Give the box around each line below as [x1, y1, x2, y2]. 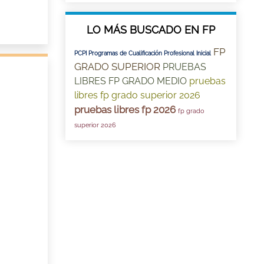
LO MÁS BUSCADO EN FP [87, 24, 215, 36]
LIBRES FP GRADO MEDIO [74, 75, 187, 87]
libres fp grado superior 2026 [74, 90, 200, 101]
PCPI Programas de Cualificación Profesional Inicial [74, 50, 211, 57]
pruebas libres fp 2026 [74, 104, 176, 115]
